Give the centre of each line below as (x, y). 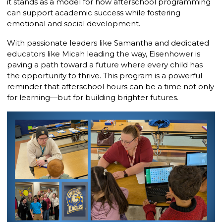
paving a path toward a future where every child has (105, 65)
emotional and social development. (74, 24)
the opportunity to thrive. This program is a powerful (105, 76)
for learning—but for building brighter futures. (93, 98)
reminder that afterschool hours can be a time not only (111, 87)
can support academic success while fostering (94, 13)
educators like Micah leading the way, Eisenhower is (104, 54)
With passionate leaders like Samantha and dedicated (108, 43)
